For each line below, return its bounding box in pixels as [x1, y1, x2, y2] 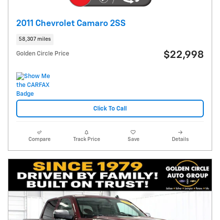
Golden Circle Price [16, 51, 69, 57]
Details [172, 137, 189, 142]
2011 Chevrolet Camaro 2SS [16, 19, 126, 28]
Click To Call [93, 105, 127, 112]
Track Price [73, 137, 100, 142]
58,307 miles [19, 36, 51, 42]
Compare [28, 137, 51, 142]
